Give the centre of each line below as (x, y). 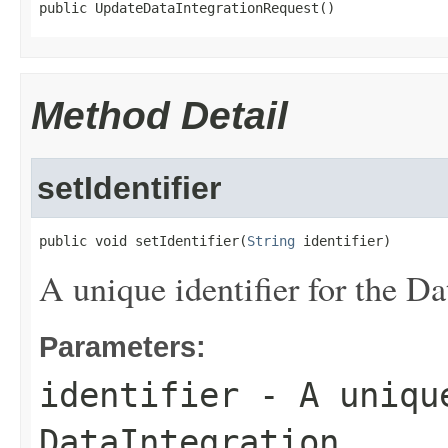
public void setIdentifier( (143, 241)
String (271, 241)
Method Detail (159, 115)
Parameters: (122, 346)
